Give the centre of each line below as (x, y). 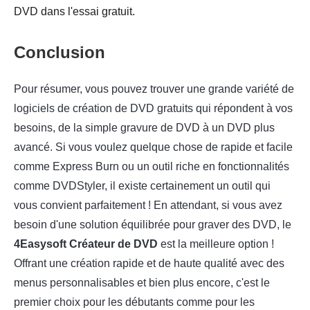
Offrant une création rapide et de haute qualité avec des (149, 263)
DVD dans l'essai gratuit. (74, 11)
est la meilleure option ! (216, 244)
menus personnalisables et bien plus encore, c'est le (142, 282)
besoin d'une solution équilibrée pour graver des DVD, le (153, 224)
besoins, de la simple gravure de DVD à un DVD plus (144, 127)
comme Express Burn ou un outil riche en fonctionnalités (152, 166)
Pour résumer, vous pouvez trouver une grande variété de (154, 89)
